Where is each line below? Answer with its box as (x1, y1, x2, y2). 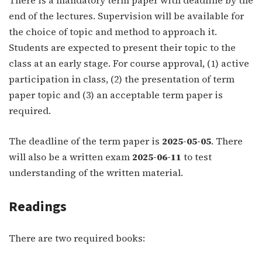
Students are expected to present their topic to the (9, 40, 236, 54)
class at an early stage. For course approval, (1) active (9, 56, 249, 70)
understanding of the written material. (9, 166, 183, 179)
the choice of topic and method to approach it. (9, 25, 217, 38)
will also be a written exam (9, 150, 132, 163)
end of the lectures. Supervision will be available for (9, 9, 244, 22)
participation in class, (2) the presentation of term (9, 72, 235, 85)
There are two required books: (9, 231, 145, 244)
